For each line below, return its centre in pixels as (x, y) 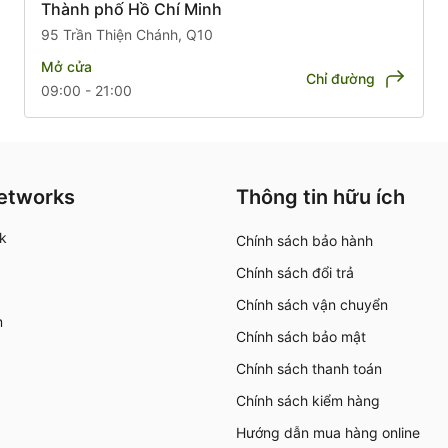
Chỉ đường (340, 78)
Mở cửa (66, 66)
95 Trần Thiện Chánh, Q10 (127, 34)
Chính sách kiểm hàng (308, 400)
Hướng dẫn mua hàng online (328, 432)
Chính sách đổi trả (295, 272)
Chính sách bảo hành (304, 240)
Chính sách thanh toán (309, 368)
